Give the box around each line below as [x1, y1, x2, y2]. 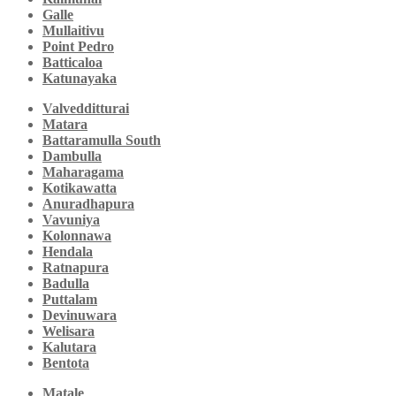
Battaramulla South [42, 133, 161, 148]
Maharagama [42, 164, 124, 180]
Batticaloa [42, 55, 103, 71]
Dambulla [42, 148, 102, 164]
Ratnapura [42, 260, 109, 276]
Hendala [42, 244, 93, 260]
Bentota [42, 355, 89, 371]
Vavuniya [42, 212, 100, 228]
